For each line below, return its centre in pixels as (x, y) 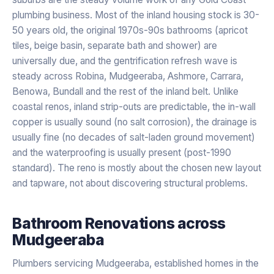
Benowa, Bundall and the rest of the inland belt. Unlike (125, 91)
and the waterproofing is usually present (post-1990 (122, 152)
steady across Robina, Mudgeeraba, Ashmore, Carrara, (128, 76)
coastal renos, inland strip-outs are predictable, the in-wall (134, 106)
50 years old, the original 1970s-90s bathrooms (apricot (130, 30)
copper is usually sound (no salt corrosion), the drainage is (135, 122)
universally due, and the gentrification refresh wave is (125, 61)
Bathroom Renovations (94, 223)
